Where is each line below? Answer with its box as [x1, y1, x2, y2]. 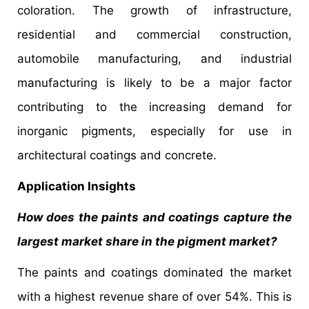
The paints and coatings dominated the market [17, 265, 292, 279]
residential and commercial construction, [17, 27, 292, 41]
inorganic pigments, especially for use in [17, 123, 292, 138]
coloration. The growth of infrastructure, [17, 3, 292, 17]
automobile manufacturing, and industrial [17, 51, 292, 66]
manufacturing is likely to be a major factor [17, 75, 292, 90]
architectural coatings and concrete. [17, 148, 217, 162]
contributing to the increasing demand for [17, 99, 292, 114]
